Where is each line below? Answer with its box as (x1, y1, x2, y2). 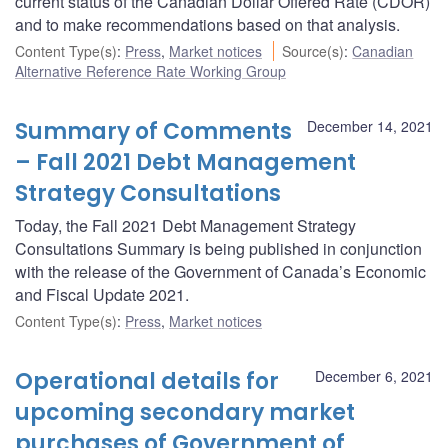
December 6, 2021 (315, 365, 433, 386)
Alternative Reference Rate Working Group (15, 60, 286, 81)
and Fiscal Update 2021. (15, 282, 189, 306)
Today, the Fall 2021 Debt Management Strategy (15, 213, 356, 237)
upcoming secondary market (15, 396, 355, 428)
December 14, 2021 (307, 115, 433, 136)
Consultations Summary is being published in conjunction (15, 236, 422, 260)
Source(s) (282, 40, 345, 61)
